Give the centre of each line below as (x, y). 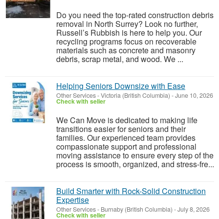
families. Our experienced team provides (126, 138)
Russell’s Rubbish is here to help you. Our (129, 33)
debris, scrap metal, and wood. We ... (120, 59)
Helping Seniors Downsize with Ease (121, 86)
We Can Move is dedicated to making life (127, 120)
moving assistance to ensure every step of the (135, 155)
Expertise (73, 200)
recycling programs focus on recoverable (126, 41)
